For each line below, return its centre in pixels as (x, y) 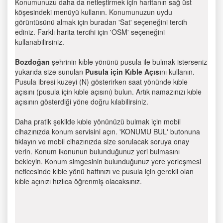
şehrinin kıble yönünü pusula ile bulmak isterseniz (128, 62)
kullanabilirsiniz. (40, 42)
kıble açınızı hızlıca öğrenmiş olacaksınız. (78, 181)
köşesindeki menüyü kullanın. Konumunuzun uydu (94, 12)
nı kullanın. (178, 72)
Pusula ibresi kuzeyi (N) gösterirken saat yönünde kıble (101, 82)
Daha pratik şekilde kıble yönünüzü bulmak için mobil (98, 121)
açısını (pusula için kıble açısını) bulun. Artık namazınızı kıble (108, 92)
